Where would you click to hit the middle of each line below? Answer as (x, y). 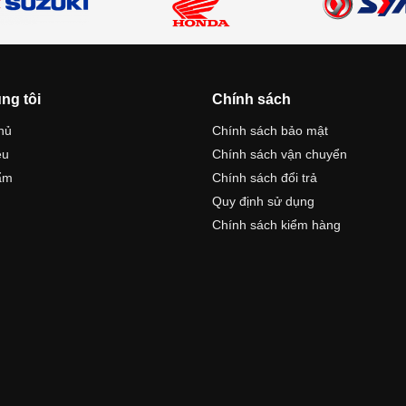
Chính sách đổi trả (265, 178)
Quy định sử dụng (263, 202)
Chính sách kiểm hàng (276, 225)
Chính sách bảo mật (270, 131)
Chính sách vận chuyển (280, 155)
